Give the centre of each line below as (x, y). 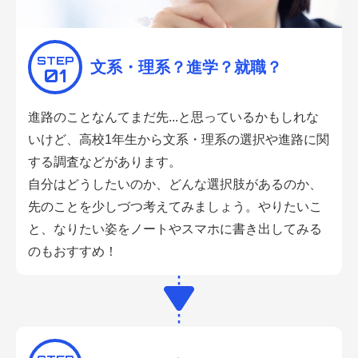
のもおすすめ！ (73, 252)
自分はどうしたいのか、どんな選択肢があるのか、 (175, 185)
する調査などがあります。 (105, 162)
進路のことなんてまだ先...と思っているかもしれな (173, 117)
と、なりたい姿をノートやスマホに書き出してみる (175, 229)
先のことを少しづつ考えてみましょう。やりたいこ (175, 207)
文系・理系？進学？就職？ (186, 68)
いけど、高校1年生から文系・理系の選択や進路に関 (179, 140)
